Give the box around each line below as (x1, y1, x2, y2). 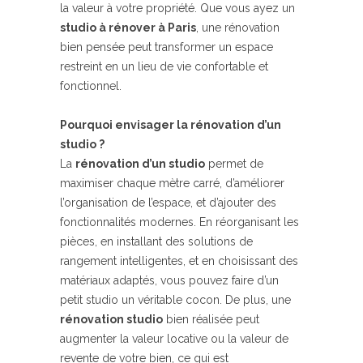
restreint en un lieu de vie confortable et (60, 60, 268, 73)
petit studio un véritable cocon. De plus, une (60, 293, 291, 306)
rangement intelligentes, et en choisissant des (60, 254, 298, 267)
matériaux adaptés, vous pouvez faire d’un (60, 274, 279, 287)
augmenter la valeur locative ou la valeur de (60, 332, 288, 345)
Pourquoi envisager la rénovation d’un (60, 118, 281, 131)
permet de (205, 157, 263, 170)
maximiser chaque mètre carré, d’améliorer (60, 177, 284, 190)
